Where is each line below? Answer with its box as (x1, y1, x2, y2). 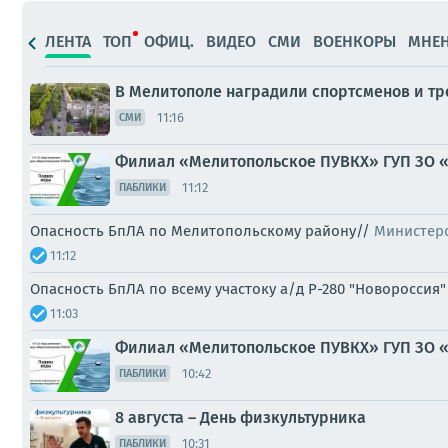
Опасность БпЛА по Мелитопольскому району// (30, 222, 374, 240)
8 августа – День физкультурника (115, 408, 366, 427)
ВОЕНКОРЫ (313, 31, 396, 51)
